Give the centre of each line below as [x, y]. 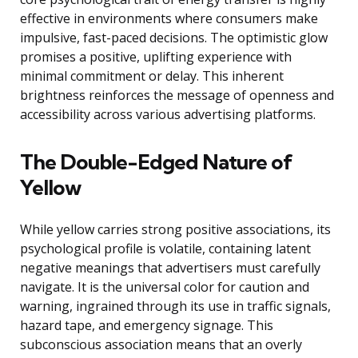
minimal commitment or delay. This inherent [152, 76]
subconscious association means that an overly [161, 345]
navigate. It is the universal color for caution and [165, 287]
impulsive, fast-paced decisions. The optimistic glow [174, 38]
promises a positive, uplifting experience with [156, 57]
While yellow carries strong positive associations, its [175, 230]
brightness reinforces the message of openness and [177, 95]
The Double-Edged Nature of [156, 162]
